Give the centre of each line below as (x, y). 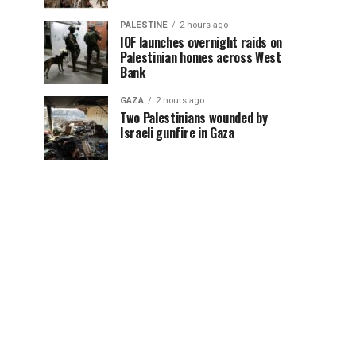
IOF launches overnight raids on (201, 43)
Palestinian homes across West (201, 58)
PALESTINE (144, 25)
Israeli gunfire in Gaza (177, 133)
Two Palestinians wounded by (194, 118)
